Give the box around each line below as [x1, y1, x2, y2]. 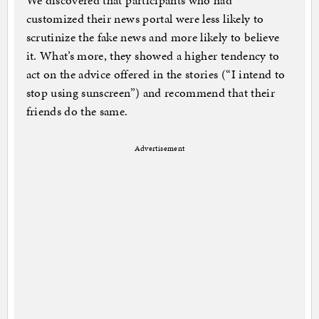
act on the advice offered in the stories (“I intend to [26, 66, 286, 83]
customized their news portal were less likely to [26, 10, 264, 28]
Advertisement [134, 143, 185, 155]
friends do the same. [26, 103, 128, 120]
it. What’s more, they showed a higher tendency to [26, 47, 280, 65]
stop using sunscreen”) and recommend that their [26, 84, 275, 102]
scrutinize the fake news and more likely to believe [26, 28, 280, 46]
